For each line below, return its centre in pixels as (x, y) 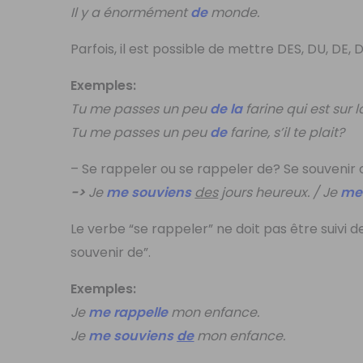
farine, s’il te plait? (286, 132)
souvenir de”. (111, 252)
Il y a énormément (131, 12)
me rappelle (128, 312)
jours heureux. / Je (280, 192)
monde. (234, 12)
